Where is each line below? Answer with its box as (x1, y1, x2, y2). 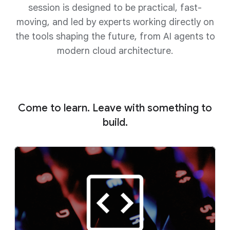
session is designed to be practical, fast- (28, 2, 202, 13)
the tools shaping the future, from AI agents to (15, 31, 215, 42)
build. (102, 116, 128, 129)
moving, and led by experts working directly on (16, 16, 214, 28)
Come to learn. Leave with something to (18, 102, 212, 114)
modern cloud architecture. (57, 45, 173, 56)
